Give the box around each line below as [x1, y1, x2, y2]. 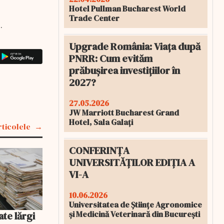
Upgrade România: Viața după [69, 39, 200, 53]
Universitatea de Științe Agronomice [69, 199, 202, 210]
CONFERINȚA [69, 143, 129, 157]
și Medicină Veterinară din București [69, 208, 200, 219]
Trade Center [69, 12, 119, 23]
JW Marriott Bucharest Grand [69, 107, 179, 118]
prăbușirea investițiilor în [69, 63, 180, 77]
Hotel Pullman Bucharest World [69, 3, 185, 14]
